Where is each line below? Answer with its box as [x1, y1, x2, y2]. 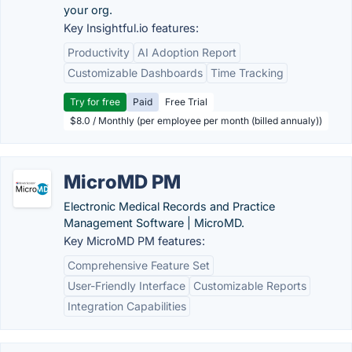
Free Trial [165, 96, 207, 108]
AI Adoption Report [137, 46, 236, 59]
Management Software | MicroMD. [64, 216, 244, 229]
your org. [64, 3, 112, 16]
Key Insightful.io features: [64, 21, 199, 35]
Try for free [70, 96, 120, 108]
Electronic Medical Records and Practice [64, 200, 275, 213]
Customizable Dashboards [68, 66, 203, 79]
